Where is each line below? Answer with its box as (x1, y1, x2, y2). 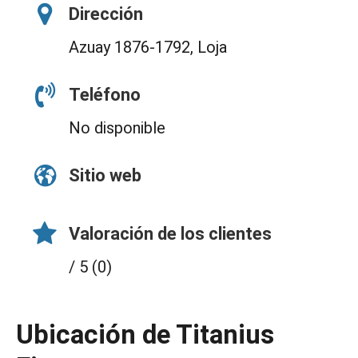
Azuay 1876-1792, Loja (69, 38, 227, 58)
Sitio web (69, 165, 141, 186)
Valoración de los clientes (69, 224, 272, 245)
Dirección (69, 4, 143, 25)
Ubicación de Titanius (16, 319, 274, 351)
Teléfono (69, 85, 141, 105)
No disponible (69, 118, 165, 138)
